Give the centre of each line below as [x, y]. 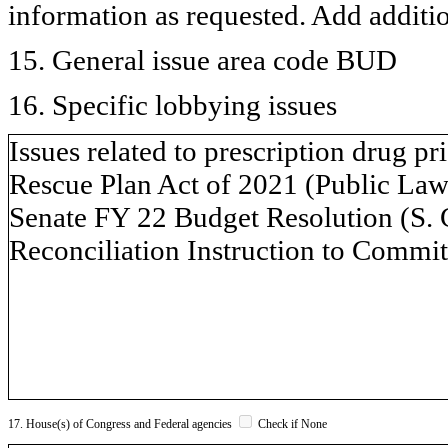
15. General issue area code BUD [202, 59]
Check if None [291, 423]
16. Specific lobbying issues [172, 104]
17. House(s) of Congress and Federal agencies [121, 423]
